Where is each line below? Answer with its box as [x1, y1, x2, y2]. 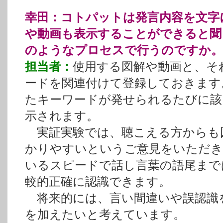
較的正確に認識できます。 [25, 175, 171, 188]
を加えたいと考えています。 [25, 208, 185, 221]
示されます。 [25, 110, 99, 122]
